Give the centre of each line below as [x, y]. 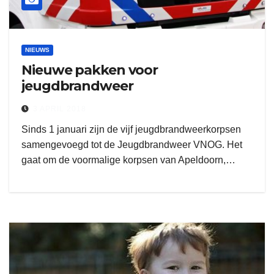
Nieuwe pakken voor [90, 70]
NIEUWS [37, 50]
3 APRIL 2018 [60, 109]
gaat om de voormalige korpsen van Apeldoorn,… [128, 160]
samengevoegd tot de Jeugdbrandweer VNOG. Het [132, 145]
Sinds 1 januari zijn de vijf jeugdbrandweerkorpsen [131, 129]
